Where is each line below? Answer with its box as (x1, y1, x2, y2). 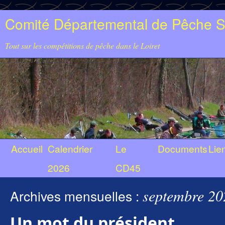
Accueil (11, 142, 43, 155)
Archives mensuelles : (10, 186, 143, 205)
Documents (158, 142, 207, 155)
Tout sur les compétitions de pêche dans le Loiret (5, 40, 160, 51)
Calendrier (48, 142, 92, 155)
